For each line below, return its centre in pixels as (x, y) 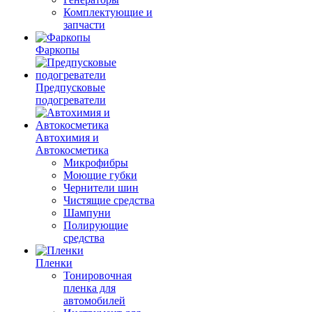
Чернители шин (101, 188)
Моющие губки (100, 175)
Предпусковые (70, 87)
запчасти (84, 25)
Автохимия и (67, 138)
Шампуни (87, 213)
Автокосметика (72, 150)
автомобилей (94, 301)
